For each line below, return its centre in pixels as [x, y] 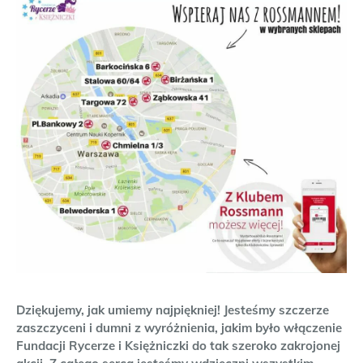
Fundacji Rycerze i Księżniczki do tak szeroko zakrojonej [178, 346]
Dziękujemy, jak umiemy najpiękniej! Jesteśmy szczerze [173, 310]
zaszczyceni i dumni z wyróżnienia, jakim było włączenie [179, 328]
